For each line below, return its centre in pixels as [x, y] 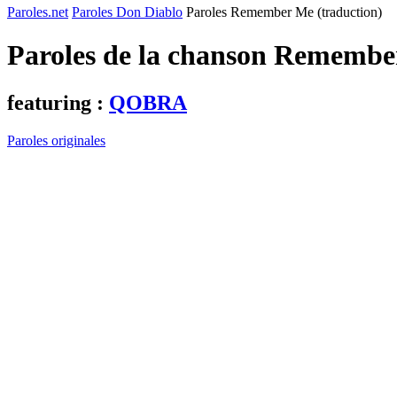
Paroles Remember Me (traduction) [284, 12]
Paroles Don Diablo [127, 12]
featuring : [58, 102]
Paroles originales [56, 140]
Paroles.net [38, 12]
